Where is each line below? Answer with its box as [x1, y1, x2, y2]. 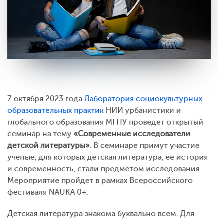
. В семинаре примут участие [90, 141, 200, 150]
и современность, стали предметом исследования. [7, 164, 201, 173]
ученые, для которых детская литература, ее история [7, 152, 208, 162]
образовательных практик [7, 106, 104, 115]
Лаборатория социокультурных [84, 94, 202, 103]
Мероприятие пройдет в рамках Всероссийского [7, 176, 193, 185]
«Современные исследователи [73, 129, 190, 138]
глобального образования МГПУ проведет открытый [7, 117, 203, 127]
